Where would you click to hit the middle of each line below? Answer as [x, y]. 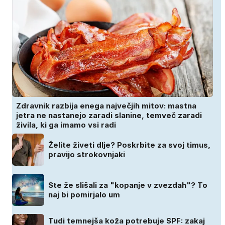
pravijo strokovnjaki [87, 155]
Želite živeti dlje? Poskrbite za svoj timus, [129, 145]
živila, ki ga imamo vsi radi [66, 125]
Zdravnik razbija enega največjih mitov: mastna [106, 106]
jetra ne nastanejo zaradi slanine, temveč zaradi [109, 116]
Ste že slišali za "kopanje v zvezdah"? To [128, 185]
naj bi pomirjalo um [84, 195]
